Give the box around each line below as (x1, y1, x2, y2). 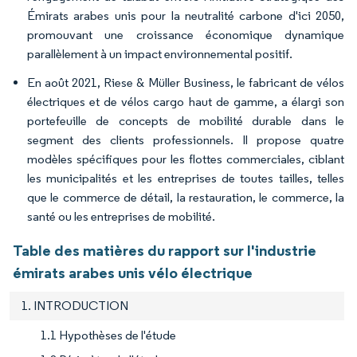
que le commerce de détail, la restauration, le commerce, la (27, 189, 344, 205)
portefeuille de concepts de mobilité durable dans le (27, 112, 344, 128)
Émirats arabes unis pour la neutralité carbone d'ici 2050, (27, 7, 344, 23)
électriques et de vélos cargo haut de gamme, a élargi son (27, 93, 344, 109)
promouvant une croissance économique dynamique (27, 26, 344, 42)
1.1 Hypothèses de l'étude (41, 327, 176, 343)
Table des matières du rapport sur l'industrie (13, 240, 316, 260)
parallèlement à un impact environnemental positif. (27, 45, 292, 61)
